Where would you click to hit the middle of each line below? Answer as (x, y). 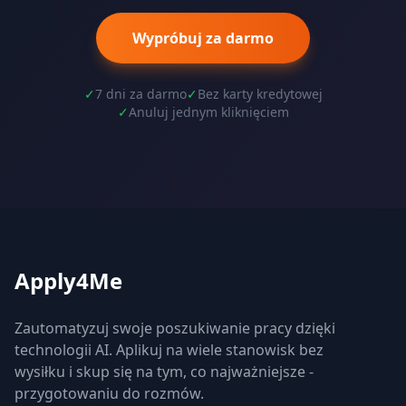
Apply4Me (68, 280)
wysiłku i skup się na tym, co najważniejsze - (164, 372)
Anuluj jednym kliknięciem (208, 112)
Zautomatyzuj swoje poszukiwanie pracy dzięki (175, 328)
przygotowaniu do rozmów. (109, 393)
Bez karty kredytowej (260, 94)
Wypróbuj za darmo (203, 38)
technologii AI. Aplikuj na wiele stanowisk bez (169, 350)
